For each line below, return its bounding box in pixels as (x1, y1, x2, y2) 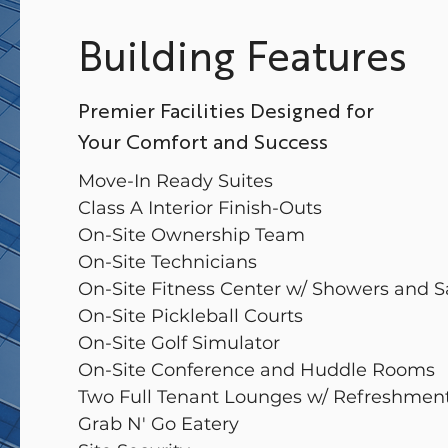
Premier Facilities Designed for (78, 96, 374, 123)
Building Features (78, 28, 407, 80)
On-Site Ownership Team (78, 224, 310, 246)
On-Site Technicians (78, 251, 262, 273)
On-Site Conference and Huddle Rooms (78, 359, 440, 381)
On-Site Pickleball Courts (78, 305, 308, 327)
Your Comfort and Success (78, 127, 328, 154)
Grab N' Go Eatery (78, 413, 244, 435)
